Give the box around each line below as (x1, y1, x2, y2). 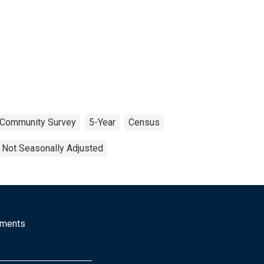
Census (128, 116, 160, 128)
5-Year (89, 116, 115, 128)
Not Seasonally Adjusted (2, 142, 103, 154)
